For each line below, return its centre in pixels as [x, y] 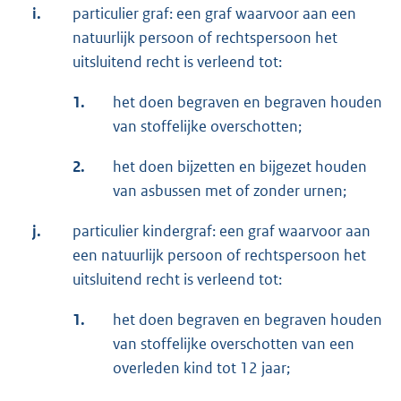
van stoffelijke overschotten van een [234, 344]
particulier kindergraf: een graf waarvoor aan [222, 231]
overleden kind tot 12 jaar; [201, 368]
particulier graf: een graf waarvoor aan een [214, 14]
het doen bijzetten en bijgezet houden [240, 167]
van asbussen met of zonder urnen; [230, 191]
